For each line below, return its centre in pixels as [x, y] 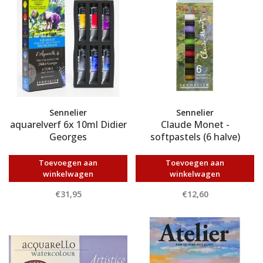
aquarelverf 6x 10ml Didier [68, 124]
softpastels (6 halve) [195, 137]
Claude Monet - [195, 124]
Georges [68, 137]
